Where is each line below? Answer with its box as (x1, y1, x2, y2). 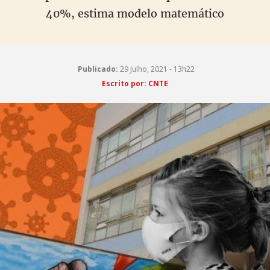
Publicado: (77, 64, 118, 74)
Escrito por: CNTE (102, 78, 168, 89)
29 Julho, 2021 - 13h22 (118, 64, 195, 74)
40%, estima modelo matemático (45, 7, 224, 20)
